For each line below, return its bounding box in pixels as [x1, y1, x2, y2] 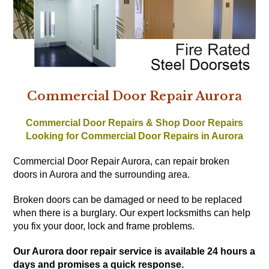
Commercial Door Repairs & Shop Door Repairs [26, 118, 243, 128]
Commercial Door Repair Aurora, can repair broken [13, 156, 230, 167]
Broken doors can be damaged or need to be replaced [13, 195, 243, 205]
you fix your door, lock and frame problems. [13, 221, 195, 232]
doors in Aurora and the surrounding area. [13, 169, 190, 180]
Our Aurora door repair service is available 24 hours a [13, 246, 256, 257]
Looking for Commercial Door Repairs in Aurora [26, 131, 243, 142]
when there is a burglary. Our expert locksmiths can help [13, 208, 251, 219]
